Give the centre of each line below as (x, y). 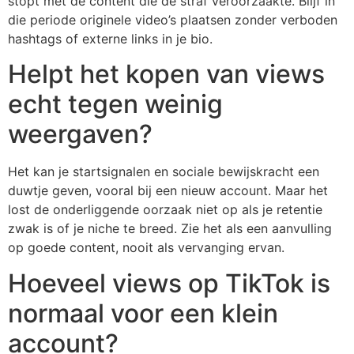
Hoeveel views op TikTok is (169, 283)
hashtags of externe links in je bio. (110, 38)
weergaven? (80, 134)
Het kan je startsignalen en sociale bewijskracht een (164, 172)
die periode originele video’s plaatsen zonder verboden (173, 19)
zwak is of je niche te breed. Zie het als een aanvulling (170, 229)
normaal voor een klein (143, 313)
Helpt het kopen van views (166, 74)
